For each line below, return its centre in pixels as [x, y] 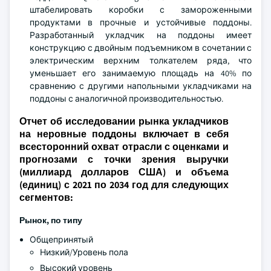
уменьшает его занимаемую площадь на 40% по [141, 73]
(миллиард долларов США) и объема [124, 172]
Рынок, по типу [51, 220]
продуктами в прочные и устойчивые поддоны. [141, 22]
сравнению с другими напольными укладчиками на [141, 86]
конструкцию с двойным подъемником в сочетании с [141, 48]
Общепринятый [61, 240]
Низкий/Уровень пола [84, 252]
